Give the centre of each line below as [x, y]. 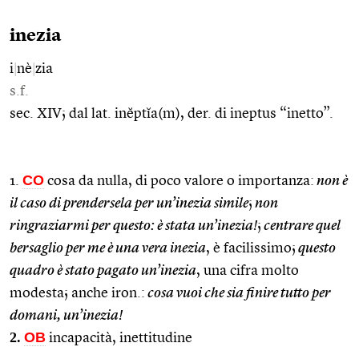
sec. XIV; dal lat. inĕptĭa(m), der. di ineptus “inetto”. [171, 113]
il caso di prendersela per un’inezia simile [129, 203]
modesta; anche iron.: [77, 293]
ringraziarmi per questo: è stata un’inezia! [133, 226]
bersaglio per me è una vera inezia [108, 248]
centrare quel [301, 226]
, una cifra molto [248, 270]
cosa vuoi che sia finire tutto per [238, 293]
